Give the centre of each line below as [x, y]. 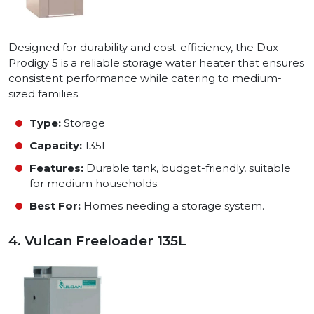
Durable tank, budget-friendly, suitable [187, 168]
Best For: [55, 205]
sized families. [44, 93]
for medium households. [94, 183]
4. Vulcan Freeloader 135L [99, 240]
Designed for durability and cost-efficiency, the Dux [143, 47]
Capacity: [56, 145]
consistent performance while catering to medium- [145, 78]
